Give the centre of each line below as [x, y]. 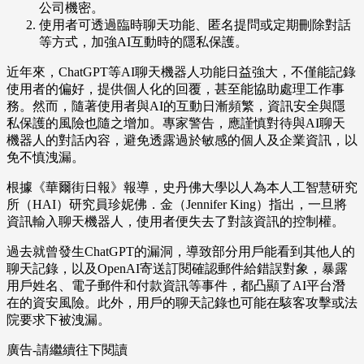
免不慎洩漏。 [45, 158]
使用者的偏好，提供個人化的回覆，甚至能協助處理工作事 [175, 89]
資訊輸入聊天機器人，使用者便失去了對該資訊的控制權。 [175, 222]
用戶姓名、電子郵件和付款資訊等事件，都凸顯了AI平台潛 [176, 286]
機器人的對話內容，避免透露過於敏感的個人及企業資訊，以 [182, 141]
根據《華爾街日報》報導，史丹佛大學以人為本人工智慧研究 [182, 188]
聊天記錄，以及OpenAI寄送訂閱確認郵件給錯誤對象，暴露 [177, 269]
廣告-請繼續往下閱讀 [67, 350]
